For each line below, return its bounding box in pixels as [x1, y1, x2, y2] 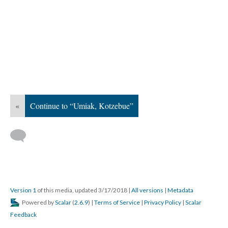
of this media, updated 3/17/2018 [36, 186, 128, 194]
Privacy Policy [144, 198, 181, 206]
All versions [131, 186, 163, 194]
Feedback [10, 211, 37, 218]
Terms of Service [94, 198, 140, 206]
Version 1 [10, 186, 36, 194]
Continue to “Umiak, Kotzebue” [30, 100, 133, 111]
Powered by [21, 198, 55, 206]
